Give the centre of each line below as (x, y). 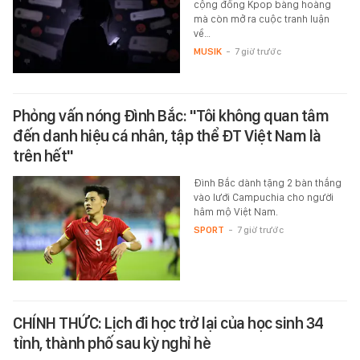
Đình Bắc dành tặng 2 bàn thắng (267, 183)
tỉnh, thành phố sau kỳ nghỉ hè (112, 344)
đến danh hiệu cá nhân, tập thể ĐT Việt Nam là (167, 136)
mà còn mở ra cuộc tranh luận (261, 19)
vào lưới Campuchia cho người (263, 198)
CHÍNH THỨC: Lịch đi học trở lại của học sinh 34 (168, 323)
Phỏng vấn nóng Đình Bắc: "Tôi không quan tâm (171, 116)
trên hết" (43, 156)
